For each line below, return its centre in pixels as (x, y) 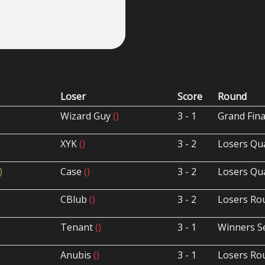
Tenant (78, 227)
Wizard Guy (87, 116)
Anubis (77, 255)
